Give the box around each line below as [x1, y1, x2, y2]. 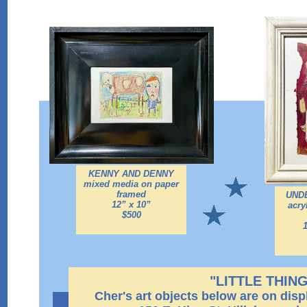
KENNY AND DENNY [88, 169, 174, 179]
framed [116, 189, 146, 199]
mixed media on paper [84, 179, 179, 189]
